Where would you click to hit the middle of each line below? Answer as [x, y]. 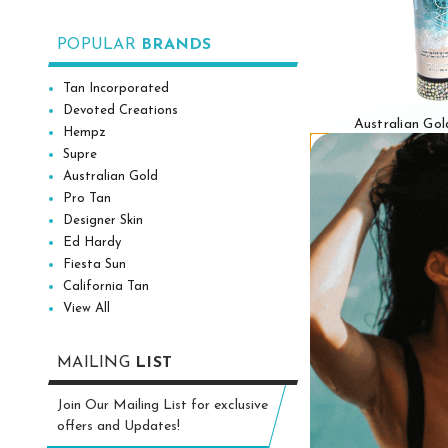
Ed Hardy [92, 242]
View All [87, 308]
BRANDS [176, 44]
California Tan [106, 286]
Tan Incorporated [116, 88]
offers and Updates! [118, 426]
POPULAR [99, 44]
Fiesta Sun [95, 264]
